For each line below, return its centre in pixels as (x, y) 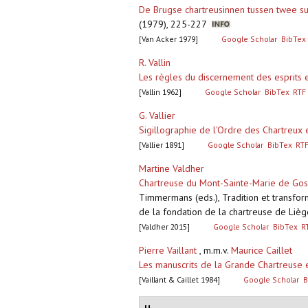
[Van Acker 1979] (168, 39)
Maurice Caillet (262, 251)
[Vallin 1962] (160, 92)
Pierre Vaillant (168, 251)
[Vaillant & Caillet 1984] (179, 280)
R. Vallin (155, 63)
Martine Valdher (172, 169)
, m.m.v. (214, 251)
